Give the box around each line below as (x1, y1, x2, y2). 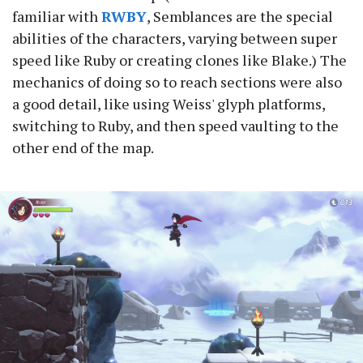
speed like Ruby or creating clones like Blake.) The (12, 50, 347, 70)
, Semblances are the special (147, 6, 333, 27)
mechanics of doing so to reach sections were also (12, 72, 342, 92)
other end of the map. (12, 138, 154, 158)
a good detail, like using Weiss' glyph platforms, (12, 94, 325, 114)
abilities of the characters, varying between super (12, 28, 337, 49)
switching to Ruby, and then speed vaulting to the (12, 116, 339, 136)
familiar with (12, 6, 101, 27)
